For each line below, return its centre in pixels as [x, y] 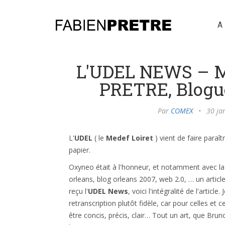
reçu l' [78, 191]
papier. [81, 150]
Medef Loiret [130, 138]
